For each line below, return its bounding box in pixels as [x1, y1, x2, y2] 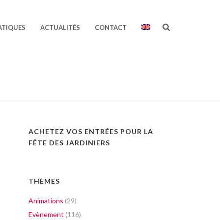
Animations [28, 196, 64, 205]
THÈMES [28, 177, 60, 185]
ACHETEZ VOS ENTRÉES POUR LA [28, 127, 154, 136]
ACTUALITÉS [40, 24, 81, 32]
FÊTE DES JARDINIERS [28, 138, 110, 147]
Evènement [28, 210, 64, 219]
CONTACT [95, 24, 127, 32]
